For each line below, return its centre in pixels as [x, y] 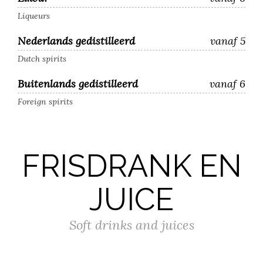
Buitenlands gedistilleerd [78, 84]
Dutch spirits [42, 59]
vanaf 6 [227, 84]
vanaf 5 [228, 41]
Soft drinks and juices [131, 225]
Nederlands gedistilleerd [76, 41]
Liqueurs [34, 16]
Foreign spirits [45, 102]
